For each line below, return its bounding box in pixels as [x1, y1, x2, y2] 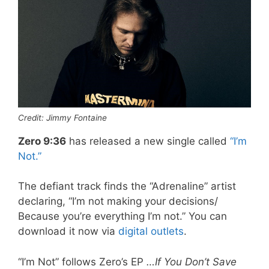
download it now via [18, 225, 118, 238]
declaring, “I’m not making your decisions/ [18, 195, 218, 208]
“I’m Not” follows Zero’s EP [18, 255, 147, 268]
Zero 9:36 [18, 134, 66, 147]
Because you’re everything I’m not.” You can [18, 210, 227, 223]
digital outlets [118, 225, 184, 238]
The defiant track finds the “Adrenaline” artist [18, 180, 236, 193]
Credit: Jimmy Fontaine [18, 112, 107, 122]
